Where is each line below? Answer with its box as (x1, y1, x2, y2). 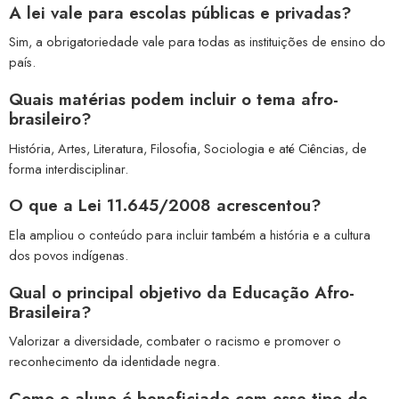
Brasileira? (9, 299, 92, 324)
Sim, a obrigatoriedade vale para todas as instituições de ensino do (9, 32, 386, 52)
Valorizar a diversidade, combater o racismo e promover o (9, 331, 341, 351)
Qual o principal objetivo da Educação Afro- (9, 280, 354, 305)
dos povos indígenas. (9, 245, 128, 265)
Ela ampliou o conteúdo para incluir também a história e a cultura (9, 224, 370, 244)
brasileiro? (9, 107, 92, 132)
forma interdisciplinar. (9, 159, 128, 178)
